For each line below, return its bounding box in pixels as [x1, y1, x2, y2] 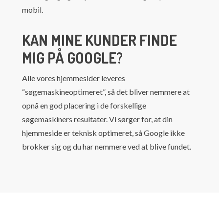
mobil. [22, 4, 43, 14]
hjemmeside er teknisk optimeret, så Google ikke [22, 128, 185, 137]
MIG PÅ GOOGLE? [22, 48, 123, 67]
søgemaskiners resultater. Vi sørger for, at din [22, 114, 173, 124]
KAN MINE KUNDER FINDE [22, 30, 177, 49]
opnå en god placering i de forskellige [22, 100, 146, 110]
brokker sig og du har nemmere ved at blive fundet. [22, 141, 191, 151]
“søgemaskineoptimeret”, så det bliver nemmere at [22, 87, 190, 96]
